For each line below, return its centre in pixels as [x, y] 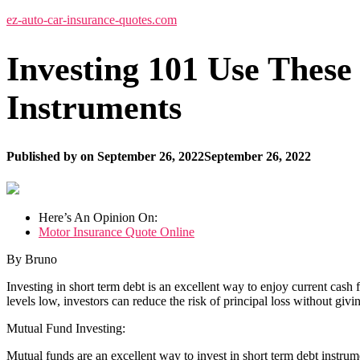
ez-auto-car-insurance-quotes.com [92, 20]
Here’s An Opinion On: [98, 217]
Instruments [94, 108]
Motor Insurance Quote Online [117, 231]
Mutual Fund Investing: [66, 328]
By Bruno [32, 259]
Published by [43, 157]
